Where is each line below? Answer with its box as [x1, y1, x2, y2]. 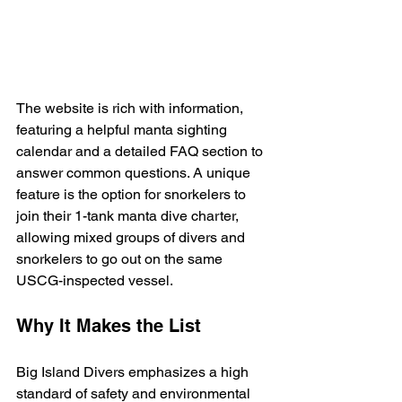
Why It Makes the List [16, 315, 201, 337]
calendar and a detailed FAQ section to [16, 143, 267, 161]
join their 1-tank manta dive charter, [16, 207, 242, 225]
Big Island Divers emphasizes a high [16, 363, 252, 381]
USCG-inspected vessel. [16, 272, 173, 290]
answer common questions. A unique [16, 164, 254, 182]
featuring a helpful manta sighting [16, 121, 231, 139]
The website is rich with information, [16, 100, 247, 118]
